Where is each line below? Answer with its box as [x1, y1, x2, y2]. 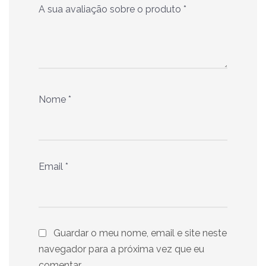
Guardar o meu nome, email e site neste [53, 227, 227, 239]
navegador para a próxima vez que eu [39, 243, 204, 255]
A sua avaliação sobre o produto [39, 3, 183, 15]
